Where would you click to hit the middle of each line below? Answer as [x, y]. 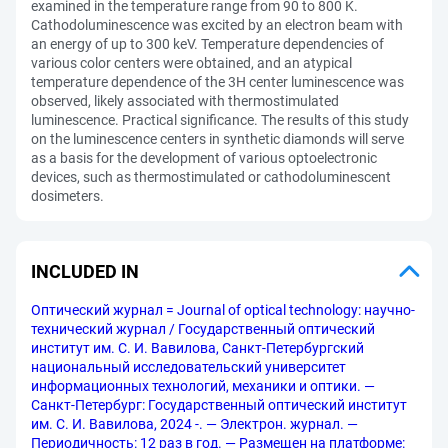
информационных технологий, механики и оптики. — [203, 386]
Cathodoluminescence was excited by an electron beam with [217, 25]
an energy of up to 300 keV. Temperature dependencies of [207, 44]
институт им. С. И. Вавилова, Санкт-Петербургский [197, 348]
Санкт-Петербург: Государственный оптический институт [219, 405]
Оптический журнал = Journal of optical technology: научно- [223, 310]
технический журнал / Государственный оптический [203, 329]
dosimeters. [67, 196]
